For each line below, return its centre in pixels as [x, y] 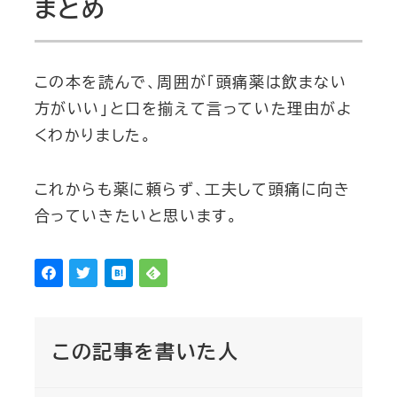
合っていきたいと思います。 [136, 215]
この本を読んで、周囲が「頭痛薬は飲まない [191, 82]
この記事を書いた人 [145, 352]
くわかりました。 [93, 136]
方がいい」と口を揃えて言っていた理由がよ [193, 109]
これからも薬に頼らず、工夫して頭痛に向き [192, 189]
